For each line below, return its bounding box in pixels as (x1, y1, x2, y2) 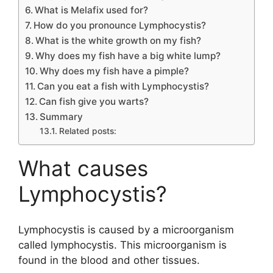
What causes (18, 155, 148, 182)
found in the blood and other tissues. (18, 253, 200, 266)
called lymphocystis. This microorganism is (18, 238, 227, 251)
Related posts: (58, 126, 116, 136)
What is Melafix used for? (35, 4, 149, 16)
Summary (40, 111, 83, 123)
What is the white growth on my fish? (35, 35, 202, 47)
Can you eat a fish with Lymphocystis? (37, 80, 210, 93)
